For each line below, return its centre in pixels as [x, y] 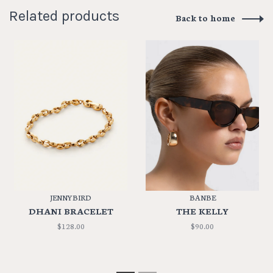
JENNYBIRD [71, 197]
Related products [64, 16]
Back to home [205, 17]
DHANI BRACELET [71, 211]
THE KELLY [202, 211]
